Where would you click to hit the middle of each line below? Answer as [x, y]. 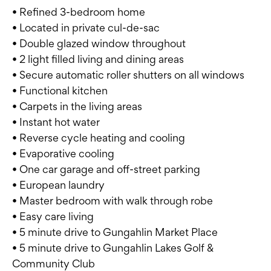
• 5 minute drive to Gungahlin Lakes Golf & [113, 248]
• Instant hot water [56, 122]
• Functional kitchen [60, 91]
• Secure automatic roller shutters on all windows [128, 75]
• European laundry [58, 185]
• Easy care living [53, 217]
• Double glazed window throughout [99, 44]
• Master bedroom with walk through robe [113, 201]
